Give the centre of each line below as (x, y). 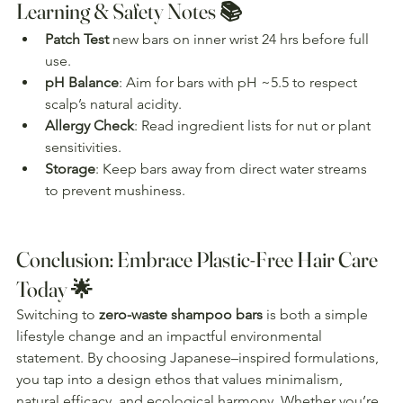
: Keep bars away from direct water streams (233, 168)
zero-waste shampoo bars (181, 314)
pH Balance (82, 82)
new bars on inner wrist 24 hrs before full (241, 39)
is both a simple (317, 314)
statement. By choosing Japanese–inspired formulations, (199, 357)
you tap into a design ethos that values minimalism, (181, 379)
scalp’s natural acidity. (113, 103)
